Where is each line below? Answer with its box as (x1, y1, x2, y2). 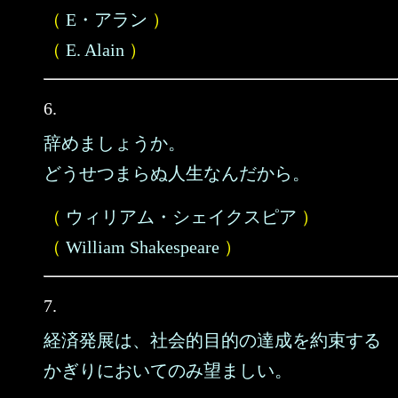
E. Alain (66, 40, 124, 60)
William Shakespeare (66, 237, 219, 257)
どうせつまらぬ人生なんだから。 (44, 163, 310, 183)
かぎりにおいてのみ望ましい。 (44, 361, 292, 380)
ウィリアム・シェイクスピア (66, 207, 297, 227)
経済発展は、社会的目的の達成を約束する (44, 330, 381, 350)
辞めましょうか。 (44, 133, 186, 153)
